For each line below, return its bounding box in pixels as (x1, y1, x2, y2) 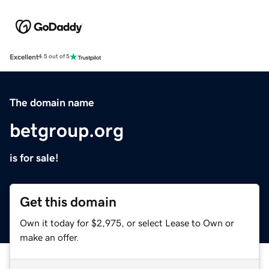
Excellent (10, 53, 38, 61)
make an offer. (20, 232, 79, 242)
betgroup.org (10, 120, 124, 140)
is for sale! (10, 152, 59, 163)
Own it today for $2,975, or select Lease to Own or (20, 217, 234, 228)
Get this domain (20, 195, 116, 209)
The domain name (10, 97, 94, 108)
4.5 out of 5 (38, 53, 70, 60)
